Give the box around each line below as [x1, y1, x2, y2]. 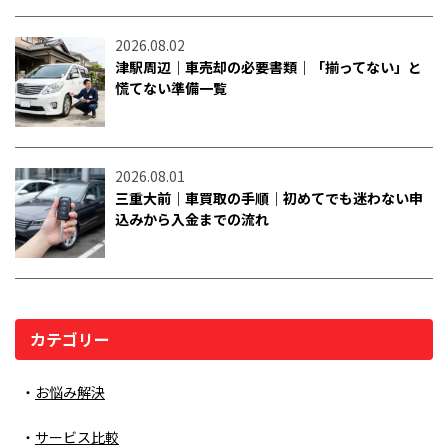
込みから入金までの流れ [115, 209, 269, 230]
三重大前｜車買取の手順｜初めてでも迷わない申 [115, 188, 423, 209]
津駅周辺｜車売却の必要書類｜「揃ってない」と [115, 57, 422, 78]
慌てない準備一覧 [115, 78, 227, 99]
